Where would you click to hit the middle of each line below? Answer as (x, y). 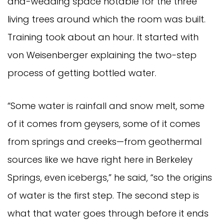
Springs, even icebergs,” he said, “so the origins (110, 177)
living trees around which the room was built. (107, 19)
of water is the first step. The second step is (103, 195)
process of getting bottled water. (83, 73)
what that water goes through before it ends (108, 213)
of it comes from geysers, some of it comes (104, 123)
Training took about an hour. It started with (103, 37)
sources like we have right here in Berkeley (100, 159)
